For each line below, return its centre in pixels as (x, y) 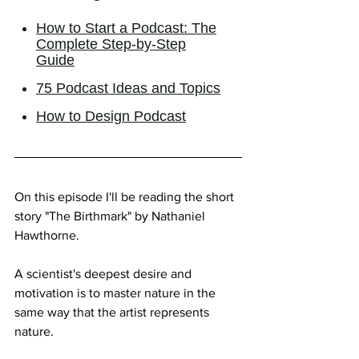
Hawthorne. (47, 235)
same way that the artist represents (113, 312)
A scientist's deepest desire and (105, 273)
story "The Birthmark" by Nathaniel (111, 216)
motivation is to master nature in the (117, 292)
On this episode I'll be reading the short (126, 196)
